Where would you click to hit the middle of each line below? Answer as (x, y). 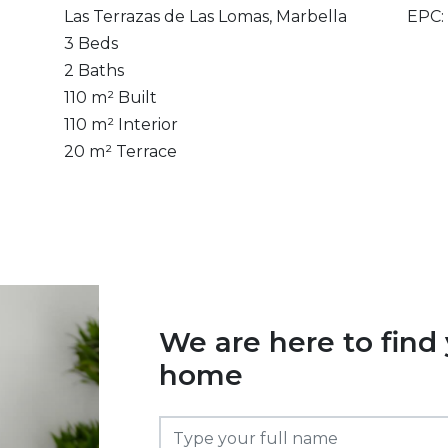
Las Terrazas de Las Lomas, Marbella (205, 16)
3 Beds (90, 43)
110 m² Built (110, 97)
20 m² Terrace (120, 151)
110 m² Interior (120, 124)
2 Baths (93, 70)
